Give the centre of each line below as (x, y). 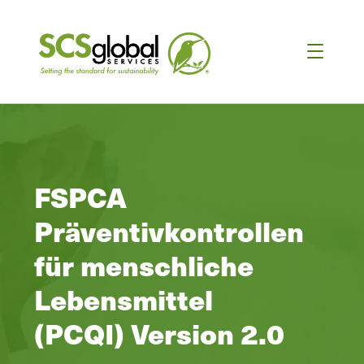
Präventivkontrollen (169, 231)
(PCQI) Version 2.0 (159, 334)
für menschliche (144, 265)
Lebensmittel (123, 299)
